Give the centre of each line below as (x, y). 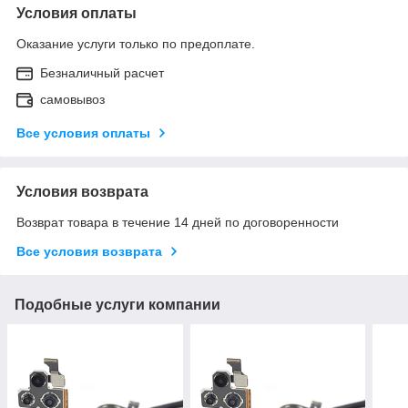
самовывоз (72, 99)
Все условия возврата (89, 251)
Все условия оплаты (83, 133)
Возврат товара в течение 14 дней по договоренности (178, 222)
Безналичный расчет (102, 72)
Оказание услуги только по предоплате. (136, 43)
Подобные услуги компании (117, 304)
